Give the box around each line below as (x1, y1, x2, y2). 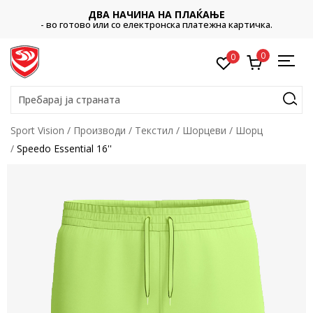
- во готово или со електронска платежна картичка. (41, 18, 272, 31)
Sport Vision (10, 124, 64, 137)
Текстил (135, 124, 173, 137)
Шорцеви (182, 124, 226, 137)
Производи (73, 124, 126, 137)
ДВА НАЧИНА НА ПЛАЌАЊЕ (88, 8, 225, 21)
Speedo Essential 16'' (17, 142, 112, 155)
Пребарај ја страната (18, 93, 120, 106)
